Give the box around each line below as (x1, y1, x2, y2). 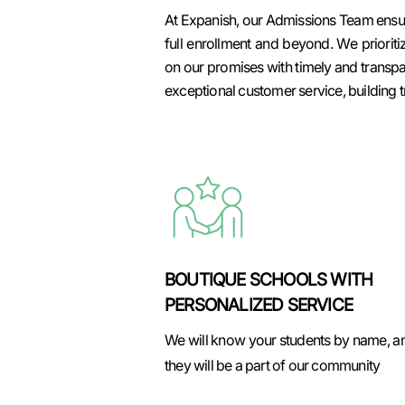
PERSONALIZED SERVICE (165, 295, 353, 316)
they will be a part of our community (165, 356, 381, 374)
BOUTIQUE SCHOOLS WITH (165, 269, 373, 290)
